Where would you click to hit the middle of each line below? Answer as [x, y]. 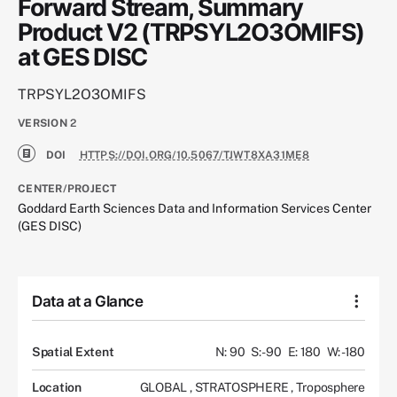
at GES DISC [83, 57]
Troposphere [330, 387]
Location [57, 387]
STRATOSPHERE [243, 387]
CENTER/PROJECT [67, 189]
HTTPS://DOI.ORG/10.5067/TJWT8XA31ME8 [195, 156]
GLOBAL [164, 387]
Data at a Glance [87, 301]
